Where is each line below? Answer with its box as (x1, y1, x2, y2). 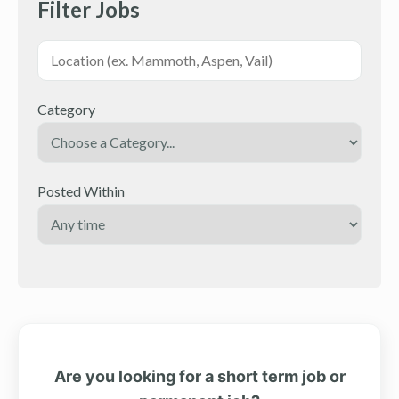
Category (37, 100, 95, 118)
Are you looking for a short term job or (53, 366, 346, 386)
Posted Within (37, 182, 125, 199)
